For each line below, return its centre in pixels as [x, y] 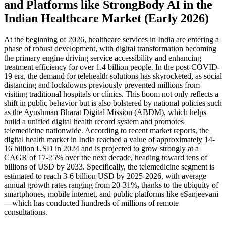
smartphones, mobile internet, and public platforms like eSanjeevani [111, 194]
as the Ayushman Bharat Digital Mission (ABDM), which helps [105, 112]
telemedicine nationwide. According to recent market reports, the [106, 130]
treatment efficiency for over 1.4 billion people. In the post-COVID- [112, 67]
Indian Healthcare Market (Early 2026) [106, 18]
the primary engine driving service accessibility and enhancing [103, 58]
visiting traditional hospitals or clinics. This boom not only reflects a [111, 94]
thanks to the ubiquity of [179, 185]
